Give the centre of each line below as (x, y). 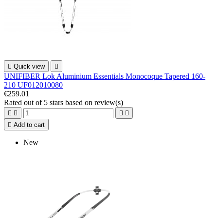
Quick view (29, 67)
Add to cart (29, 125)
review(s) (109, 103)
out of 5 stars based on (59, 103)
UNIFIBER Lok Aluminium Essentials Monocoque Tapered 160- (105, 76)
